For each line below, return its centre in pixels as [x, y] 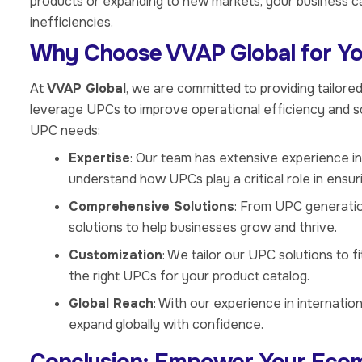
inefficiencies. [72, 22]
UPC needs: [65, 130]
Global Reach [111, 303]
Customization [116, 255]
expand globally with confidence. [166, 324]
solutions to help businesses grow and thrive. [203, 227]
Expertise [99, 158]
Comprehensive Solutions [152, 206]
